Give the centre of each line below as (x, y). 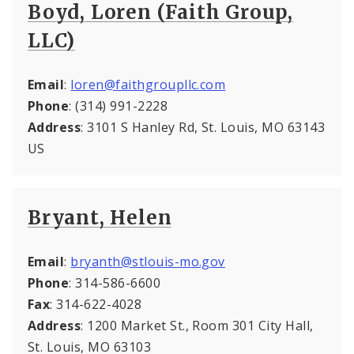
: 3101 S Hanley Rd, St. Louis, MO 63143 (203, 127)
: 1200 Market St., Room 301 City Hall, (197, 325)
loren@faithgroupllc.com (148, 84)
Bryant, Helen (100, 217)
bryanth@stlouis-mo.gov (148, 261)
